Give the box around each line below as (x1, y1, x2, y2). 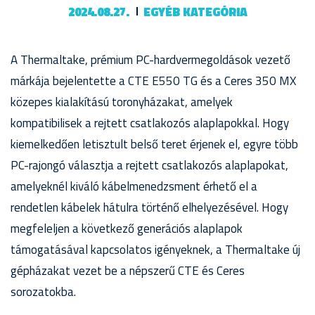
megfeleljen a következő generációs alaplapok (11, 219, 243, 238)
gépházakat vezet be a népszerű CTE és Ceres (11, 262, 245, 280)
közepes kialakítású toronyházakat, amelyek (11, 93, 233, 111)
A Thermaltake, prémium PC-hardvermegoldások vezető (11, 51, 290, 69)
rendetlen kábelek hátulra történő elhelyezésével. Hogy (11, 198, 288, 217)
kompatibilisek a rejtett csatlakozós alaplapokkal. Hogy (11, 114, 289, 132)
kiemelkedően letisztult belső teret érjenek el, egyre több (11, 135, 298, 153)
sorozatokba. (11, 283, 76, 301)
